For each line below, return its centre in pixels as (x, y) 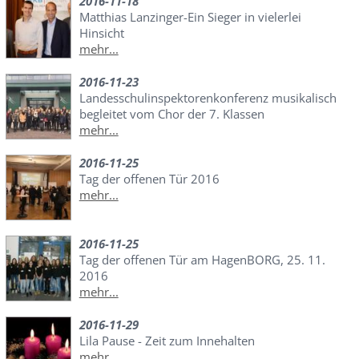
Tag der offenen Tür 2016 (149, 178)
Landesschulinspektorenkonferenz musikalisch (208, 97)
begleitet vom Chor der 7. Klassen (171, 113)
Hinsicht (101, 32)
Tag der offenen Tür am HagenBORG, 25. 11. (202, 259)
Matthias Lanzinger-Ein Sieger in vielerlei (190, 16)
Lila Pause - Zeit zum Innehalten (167, 340)
